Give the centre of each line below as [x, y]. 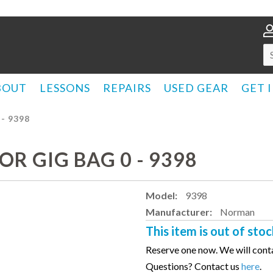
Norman [237, 212]
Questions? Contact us [193, 266]
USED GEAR [196, 88]
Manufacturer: [180, 212]
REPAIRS [127, 88]
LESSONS [65, 88]
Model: [162, 195]
